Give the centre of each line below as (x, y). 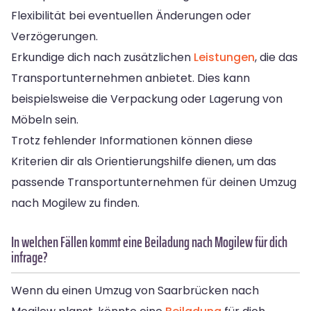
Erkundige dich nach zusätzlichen (102, 57)
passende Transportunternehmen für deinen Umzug (154, 182)
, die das (276, 57)
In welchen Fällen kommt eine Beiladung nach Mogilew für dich (149, 242)
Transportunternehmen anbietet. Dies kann (131, 78)
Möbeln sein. (45, 119)
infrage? (30, 257)
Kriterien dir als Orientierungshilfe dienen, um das (144, 161)
